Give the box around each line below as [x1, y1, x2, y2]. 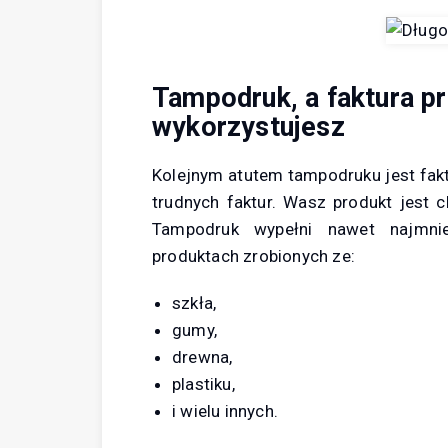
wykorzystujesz [152, 111, 345, 144]
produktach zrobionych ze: [152, 246, 355, 267]
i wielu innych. [172, 401, 278, 422]
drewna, [172, 347, 233, 368]
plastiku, [172, 374, 235, 395]
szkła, [172, 293, 217, 314]
